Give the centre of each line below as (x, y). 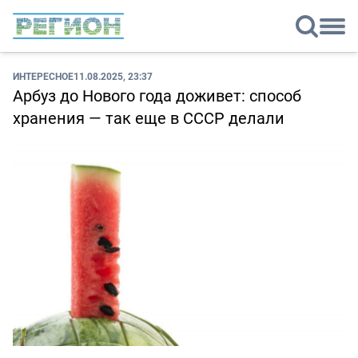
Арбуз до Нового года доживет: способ (157, 96)
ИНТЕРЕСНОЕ (43, 76)
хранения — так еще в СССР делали (149, 118)
